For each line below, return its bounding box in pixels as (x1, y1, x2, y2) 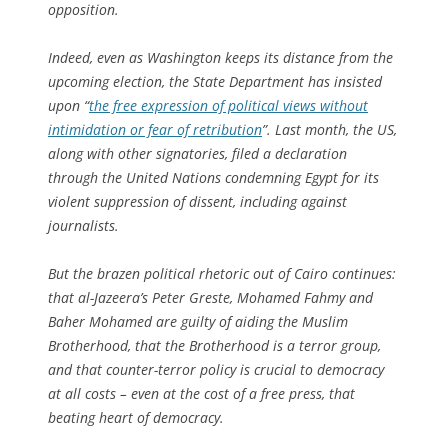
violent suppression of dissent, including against (48, 191, 347, 211)
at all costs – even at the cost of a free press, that (48, 383, 355, 403)
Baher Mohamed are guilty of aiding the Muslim (48, 311, 348, 331)
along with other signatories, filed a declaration (48, 143, 347, 163)
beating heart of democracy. (48, 407, 224, 427)
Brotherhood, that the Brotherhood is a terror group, (48, 335, 381, 355)
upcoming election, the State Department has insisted (48, 71, 382, 91)
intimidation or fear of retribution (48, 119, 262, 139)
